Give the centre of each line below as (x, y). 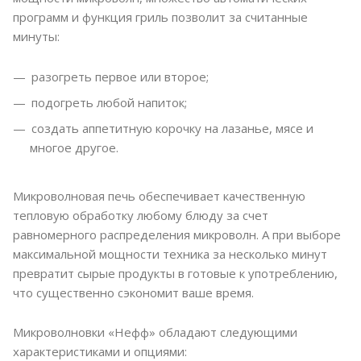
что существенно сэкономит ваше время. (133, 293)
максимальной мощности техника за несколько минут (170, 254)
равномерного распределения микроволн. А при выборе (177, 235)
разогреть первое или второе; (120, 77)
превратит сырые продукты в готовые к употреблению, (175, 274)
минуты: (36, 37)
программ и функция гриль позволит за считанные (160, 17)
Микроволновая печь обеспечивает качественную (159, 196)
